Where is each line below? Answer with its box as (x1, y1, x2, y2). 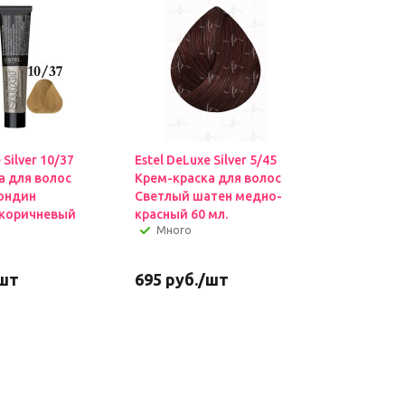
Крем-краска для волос (134, 171, 281, 185)
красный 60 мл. (134, 207, 228, 221)
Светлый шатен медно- (134, 189, 282, 203)
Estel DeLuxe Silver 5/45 (134, 153, 277, 167)
